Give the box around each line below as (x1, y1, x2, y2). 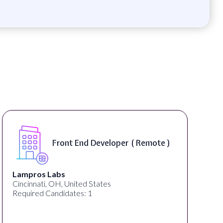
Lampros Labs (12, 169, 65, 179)
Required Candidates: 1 (12, 188, 92, 198)
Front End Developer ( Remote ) (52, 137, 171, 149)
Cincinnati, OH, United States (12, 178, 111, 188)
